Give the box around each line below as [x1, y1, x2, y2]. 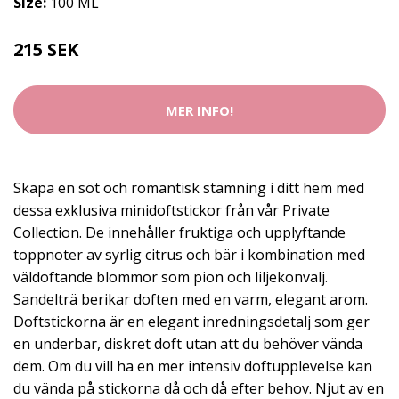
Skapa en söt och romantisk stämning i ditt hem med [13, 178, 364, 198]
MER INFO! [166, 101, 233, 119]
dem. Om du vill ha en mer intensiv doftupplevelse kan [13, 356, 372, 376]
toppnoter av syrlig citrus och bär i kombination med [13, 245, 365, 265]
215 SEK [13, 37, 78, 61]
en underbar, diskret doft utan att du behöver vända [13, 334, 362, 354]
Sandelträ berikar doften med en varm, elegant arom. [13, 289, 368, 309]
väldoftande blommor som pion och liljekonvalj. [13, 267, 328, 287]
